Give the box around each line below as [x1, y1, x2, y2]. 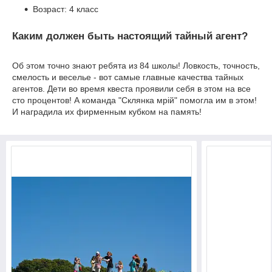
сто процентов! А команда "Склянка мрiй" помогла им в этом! [12, 95, 257, 106]
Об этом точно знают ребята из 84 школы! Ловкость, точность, [12, 61, 260, 71]
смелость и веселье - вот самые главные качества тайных [12, 72, 243, 83]
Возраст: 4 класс [33, 4, 98, 14]
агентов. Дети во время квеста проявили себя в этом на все [12, 84, 251, 94]
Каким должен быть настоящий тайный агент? [12, 30, 248, 42]
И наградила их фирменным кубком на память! [12, 107, 202, 117]
